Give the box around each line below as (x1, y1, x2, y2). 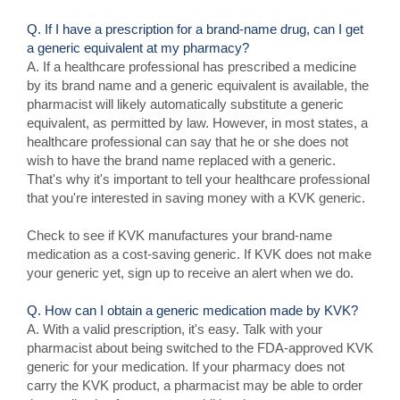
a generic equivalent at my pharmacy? (27, 40, 249, 55)
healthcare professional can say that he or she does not (27, 134, 348, 149)
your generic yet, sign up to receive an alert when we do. (27, 265, 354, 280)
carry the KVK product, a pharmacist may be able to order (27, 378, 362, 393)
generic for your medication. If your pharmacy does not (27, 359, 345, 374)
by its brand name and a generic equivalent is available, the (27, 78, 369, 93)
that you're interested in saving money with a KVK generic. (27, 190, 365, 205)
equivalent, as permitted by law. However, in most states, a (27, 115, 368, 130)
